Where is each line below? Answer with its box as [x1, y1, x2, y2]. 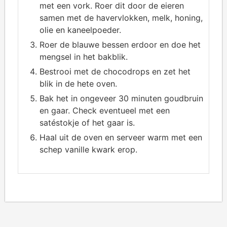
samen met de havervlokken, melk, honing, [40, 12, 203, 23]
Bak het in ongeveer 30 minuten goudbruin [40, 93, 203, 103]
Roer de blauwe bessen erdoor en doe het [40, 39, 201, 50]
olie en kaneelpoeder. [40, 24, 121, 35]
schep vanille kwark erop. [40, 144, 137, 155]
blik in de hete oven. [40, 78, 117, 89]
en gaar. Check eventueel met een [40, 105, 170, 116]
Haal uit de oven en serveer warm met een [40, 132, 202, 142]
